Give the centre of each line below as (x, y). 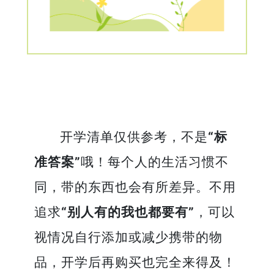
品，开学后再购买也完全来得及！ (135, 262)
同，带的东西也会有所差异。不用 (135, 187)
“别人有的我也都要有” (128, 212)
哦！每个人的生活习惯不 (155, 161)
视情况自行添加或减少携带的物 (129, 237)
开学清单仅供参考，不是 (134, 136)
